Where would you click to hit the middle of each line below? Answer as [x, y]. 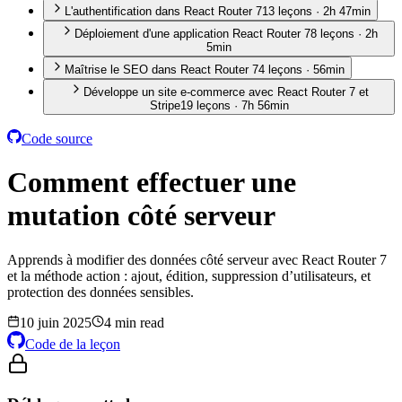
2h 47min [347, 11]
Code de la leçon [73, 344]
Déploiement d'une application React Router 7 [192, 34]
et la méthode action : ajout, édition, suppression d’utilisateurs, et [189, 275]
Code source [57, 139]
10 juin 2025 [56, 322]
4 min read [134, 322]
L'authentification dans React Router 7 [163, 11]
